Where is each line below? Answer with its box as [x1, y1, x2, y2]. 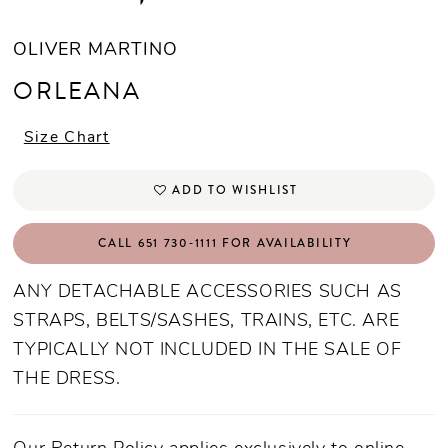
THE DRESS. [13, 371, 127, 389]
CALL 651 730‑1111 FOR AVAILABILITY [98, 233, 352, 252]
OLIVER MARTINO [13, 42, 178, 60]
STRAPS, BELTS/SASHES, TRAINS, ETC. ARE [13, 313, 400, 331]
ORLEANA [13, 73, 142, 110]
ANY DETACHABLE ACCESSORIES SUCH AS [13, 284, 402, 302]
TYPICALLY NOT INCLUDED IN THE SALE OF [13, 342, 402, 360]
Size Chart [23, 129, 110, 146]
